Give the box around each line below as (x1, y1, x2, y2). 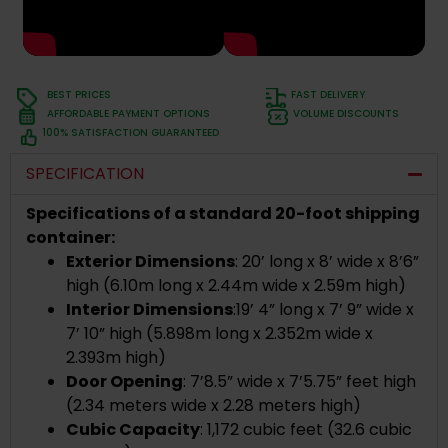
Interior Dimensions (66, 297, 233, 321)
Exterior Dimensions (66, 249, 235, 273)
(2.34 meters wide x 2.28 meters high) (66, 393, 361, 417)
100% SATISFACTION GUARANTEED (42, 125, 219, 141)
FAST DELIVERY (290, 87, 365, 103)
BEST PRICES (47, 87, 111, 103)
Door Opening (66, 369, 183, 393)
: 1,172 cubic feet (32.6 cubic (200, 417, 412, 441)
